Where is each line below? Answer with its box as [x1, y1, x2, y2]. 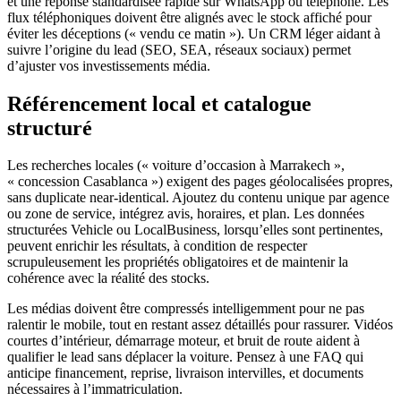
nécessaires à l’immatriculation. [7, 381, 183, 397]
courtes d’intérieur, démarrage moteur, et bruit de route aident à [7, 333, 360, 349]
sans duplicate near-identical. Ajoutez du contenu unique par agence [7, 190, 389, 206]
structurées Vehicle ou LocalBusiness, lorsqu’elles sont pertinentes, [7, 222, 383, 238]
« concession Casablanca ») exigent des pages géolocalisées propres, [7, 174, 393, 190]
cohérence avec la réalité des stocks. [7, 270, 209, 286]
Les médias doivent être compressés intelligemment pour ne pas [7, 301, 364, 317]
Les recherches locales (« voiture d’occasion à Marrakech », [7, 158, 345, 174]
